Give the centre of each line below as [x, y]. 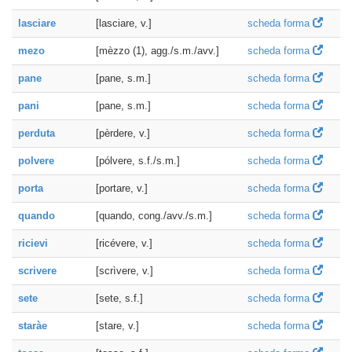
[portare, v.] [122, 188]
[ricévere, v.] [124, 243]
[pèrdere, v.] [123, 133]
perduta [37, 133]
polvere [36, 161]
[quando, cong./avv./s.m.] [154, 216]
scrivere [37, 271]
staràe [33, 326]
